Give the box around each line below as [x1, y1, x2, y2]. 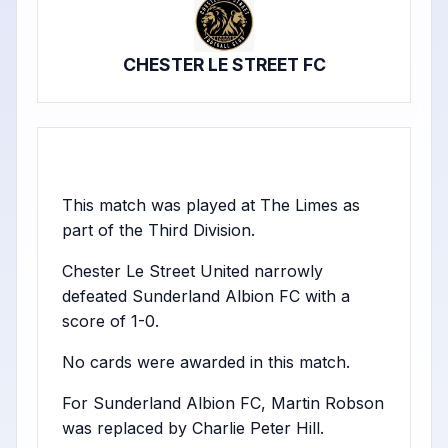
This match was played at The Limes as [62, 195, 360, 215]
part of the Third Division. [62, 220, 255, 240]
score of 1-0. [62, 311, 159, 331]
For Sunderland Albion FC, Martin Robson [62, 393, 384, 413]
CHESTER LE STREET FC [122, 54, 326, 75]
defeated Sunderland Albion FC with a [62, 286, 350, 306]
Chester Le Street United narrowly [62, 261, 323, 281]
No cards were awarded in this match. [62, 352, 350, 372]
